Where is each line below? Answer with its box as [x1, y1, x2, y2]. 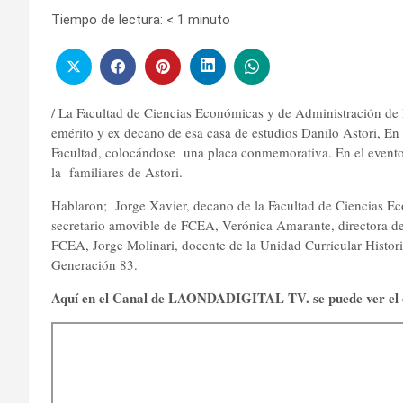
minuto [188, 12, 230, 28]
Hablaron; [51, 195, 111, 214]
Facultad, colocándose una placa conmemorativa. [51, 142, 336, 161]
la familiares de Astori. [51, 162, 192, 181]
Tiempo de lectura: [51, 12, 163, 28]
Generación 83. [51, 255, 138, 273]
